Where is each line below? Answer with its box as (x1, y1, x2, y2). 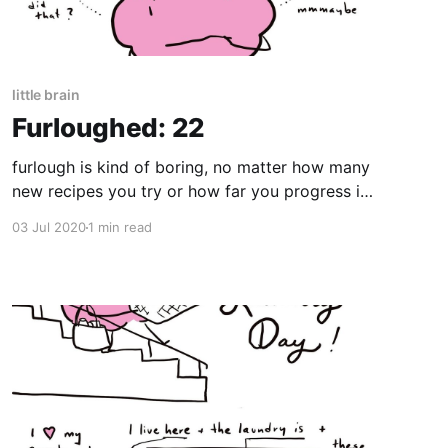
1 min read (87, 219, 152, 236)
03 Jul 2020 (11, 219, 86, 236)
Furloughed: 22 (11, 112, 206, 144)
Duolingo (11, 205, 80, 226)
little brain (11, 86, 80, 104)
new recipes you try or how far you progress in (11, 181, 369, 202)
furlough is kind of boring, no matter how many (11, 157, 370, 178)
